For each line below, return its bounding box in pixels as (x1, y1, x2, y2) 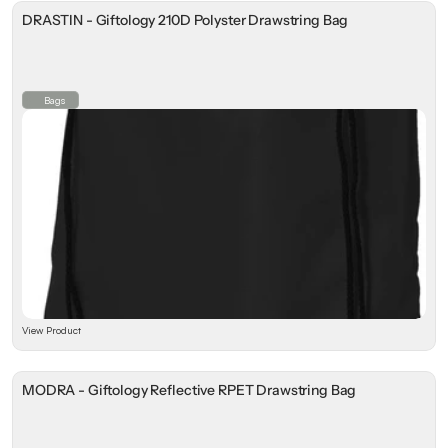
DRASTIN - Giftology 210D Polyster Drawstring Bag (22, 11, 349, 29)
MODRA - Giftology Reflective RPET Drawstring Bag (22, 381, 357, 399)
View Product (22, 324, 81, 336)
